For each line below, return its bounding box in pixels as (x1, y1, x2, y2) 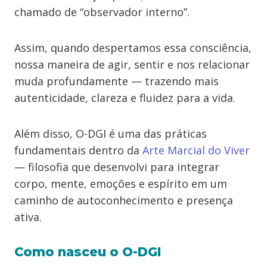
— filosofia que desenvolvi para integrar (14, 160, 219, 174)
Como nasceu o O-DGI (14, 244, 162, 259)
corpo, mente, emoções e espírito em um (14, 176, 227, 191)
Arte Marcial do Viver (142, 143, 250, 157)
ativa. (14, 210, 42, 224)
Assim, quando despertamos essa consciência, (14, 41, 252, 55)
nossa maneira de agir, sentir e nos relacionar (14, 57, 250, 72)
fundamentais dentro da (14, 143, 142, 157)
